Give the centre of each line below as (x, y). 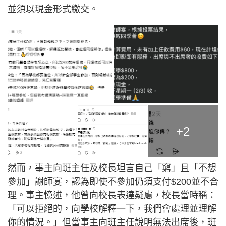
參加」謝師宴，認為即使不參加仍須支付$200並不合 (113, 182)
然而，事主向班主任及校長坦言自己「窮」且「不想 (112, 168)
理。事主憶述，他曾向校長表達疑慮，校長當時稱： (112, 195)
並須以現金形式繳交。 (53, 9)
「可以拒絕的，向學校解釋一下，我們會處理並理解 (112, 209)
